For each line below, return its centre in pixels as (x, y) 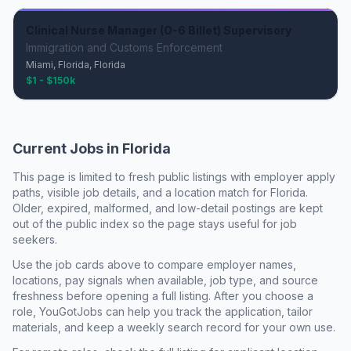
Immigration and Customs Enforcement (124, 47)
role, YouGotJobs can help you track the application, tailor (163, 311)
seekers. (35, 239)
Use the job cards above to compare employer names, (154, 264)
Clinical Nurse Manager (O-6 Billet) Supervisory (159, 30)
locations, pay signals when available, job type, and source (165, 280)
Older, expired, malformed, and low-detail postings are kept (168, 208)
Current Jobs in (67, 148)
